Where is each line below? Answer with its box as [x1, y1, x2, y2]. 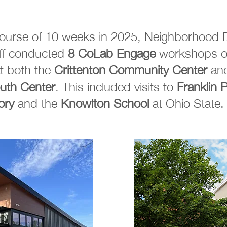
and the [14, 96, 61, 110]
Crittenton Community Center [54, 63, 207, 77]
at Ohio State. [149, 96, 224, 110]
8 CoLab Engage [68, 46, 156, 60]
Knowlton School [61, 96, 149, 110]
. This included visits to [55, 80, 177, 94]
